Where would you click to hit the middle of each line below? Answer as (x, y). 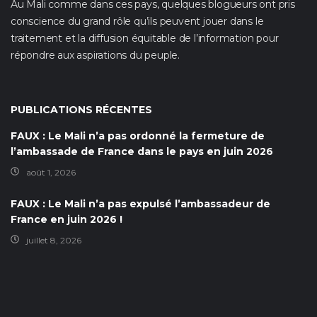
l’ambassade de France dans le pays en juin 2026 (142, 152)
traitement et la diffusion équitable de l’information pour (145, 39)
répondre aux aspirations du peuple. (96, 56)
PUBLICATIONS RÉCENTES (81, 110)
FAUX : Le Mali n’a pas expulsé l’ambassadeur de (140, 204)
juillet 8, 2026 (54, 241)
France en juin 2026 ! (67, 220)
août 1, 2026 (51, 173)
